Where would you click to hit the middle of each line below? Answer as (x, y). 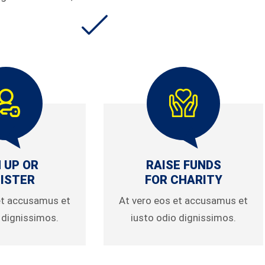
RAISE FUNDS (183, 165)
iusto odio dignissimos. (183, 218)
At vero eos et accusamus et (183, 201)
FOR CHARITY (183, 180)
